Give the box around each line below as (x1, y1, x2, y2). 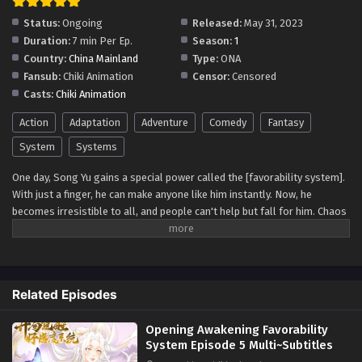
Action (19, 116, 48, 128)
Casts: (23, 87, 53, 100)
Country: (23, 52, 66, 65)
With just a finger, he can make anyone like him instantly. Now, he (12, 187, 312, 200)
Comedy (209, 116, 246, 128)
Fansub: (23, 69, 61, 82)
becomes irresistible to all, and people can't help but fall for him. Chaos (12, 204, 347, 217)
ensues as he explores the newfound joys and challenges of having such (12, 221, 349, 234)
